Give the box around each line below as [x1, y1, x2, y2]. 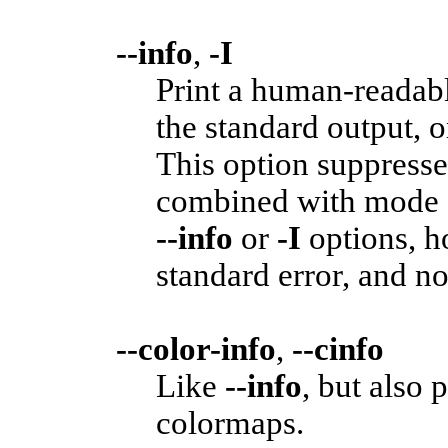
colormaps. [156, 404, 304, 441]
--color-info [116, 330, 276, 367]
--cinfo [292, 330, 384, 367]
